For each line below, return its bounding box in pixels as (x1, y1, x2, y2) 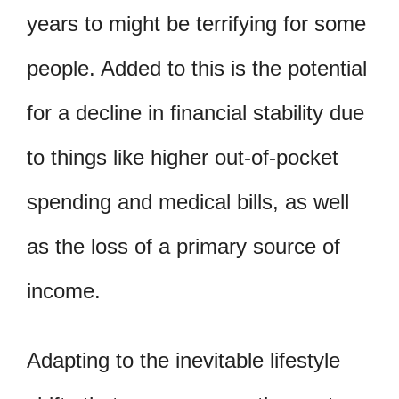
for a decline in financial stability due (27, 101, 364, 126)
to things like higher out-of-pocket (27, 145, 338, 170)
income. (27, 279, 101, 304)
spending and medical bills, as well (27, 190, 349, 215)
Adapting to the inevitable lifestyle (27, 347, 340, 372)
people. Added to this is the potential (27, 56, 367, 81)
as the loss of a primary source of (27, 234, 340, 259)
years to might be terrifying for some (27, 12, 366, 37)
